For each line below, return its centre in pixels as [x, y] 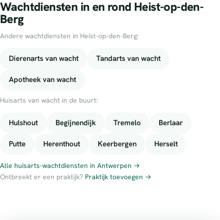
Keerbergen [117, 144]
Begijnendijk [76, 123]
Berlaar [171, 123]
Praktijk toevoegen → [118, 177]
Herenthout [62, 144]
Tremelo [127, 123]
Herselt [166, 144]
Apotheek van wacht [42, 79]
